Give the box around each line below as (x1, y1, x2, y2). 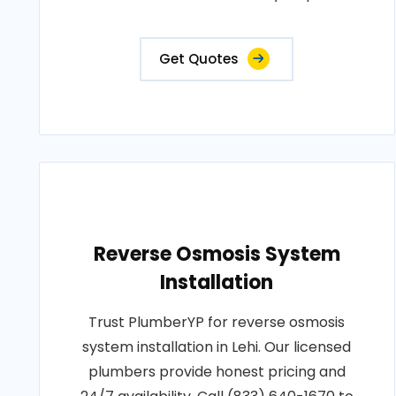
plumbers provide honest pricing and (88, 362, 346, 382)
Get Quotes (159, 49, 240, 68)
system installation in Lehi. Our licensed (82, 337, 352, 357)
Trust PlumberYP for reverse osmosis (88, 312, 346, 332)
